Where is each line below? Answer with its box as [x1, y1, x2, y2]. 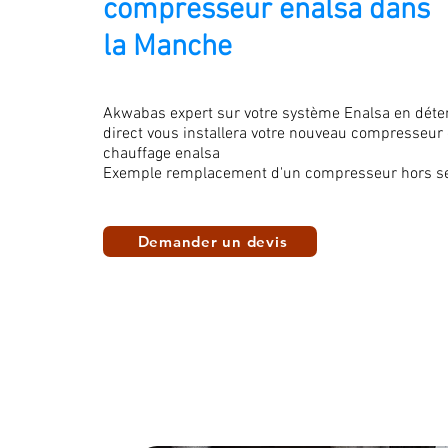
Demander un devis [137, 232, 288, 251]
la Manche [103, 29, 232, 66]
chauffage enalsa [103, 144, 220, 164]
